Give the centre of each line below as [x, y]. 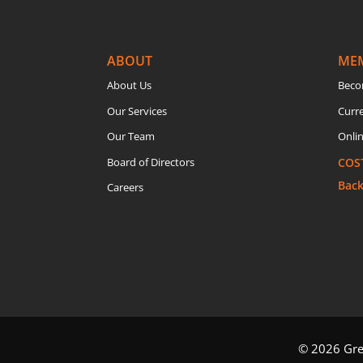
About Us [129, 85]
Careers [125, 188]
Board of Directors [151, 162]
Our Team [131, 137]
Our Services [137, 111]
